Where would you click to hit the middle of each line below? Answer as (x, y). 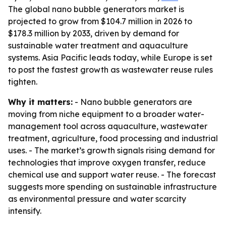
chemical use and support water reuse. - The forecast (112, 175)
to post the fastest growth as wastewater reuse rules (110, 70)
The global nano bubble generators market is (96, 9)
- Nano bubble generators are (132, 102)
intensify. (25, 211)
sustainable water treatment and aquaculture (98, 45)
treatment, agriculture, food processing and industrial (113, 138)
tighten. (23, 82)
